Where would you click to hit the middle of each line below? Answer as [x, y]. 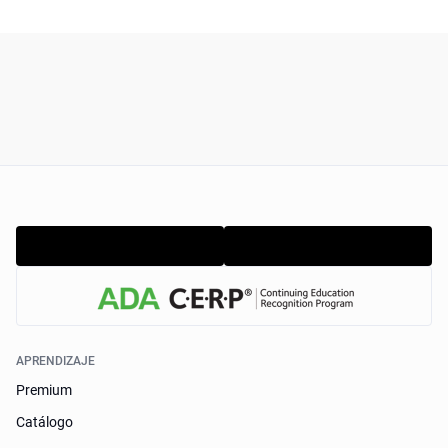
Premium [44, 390]
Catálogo [45, 422]
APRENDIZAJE [56, 361]
